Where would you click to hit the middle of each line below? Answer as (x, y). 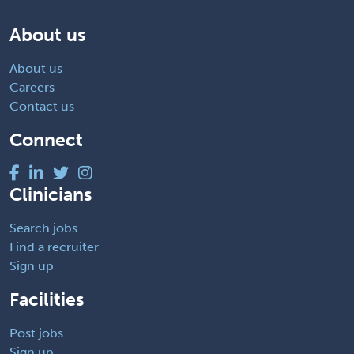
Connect (46, 139)
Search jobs (43, 228)
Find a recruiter (54, 247)
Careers (32, 87)
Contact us (42, 106)
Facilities (47, 299)
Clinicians (51, 194)
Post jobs (36, 333)
